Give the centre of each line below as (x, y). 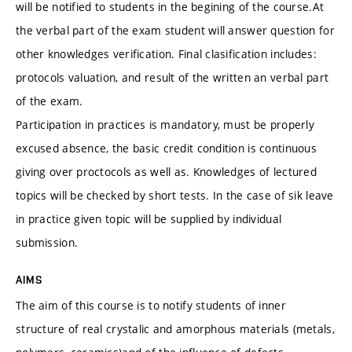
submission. (47, 243)
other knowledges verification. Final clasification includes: (166, 54)
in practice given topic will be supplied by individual (149, 219)
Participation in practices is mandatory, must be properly (165, 125)
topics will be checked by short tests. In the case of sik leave (175, 196)
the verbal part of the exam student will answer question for (175, 31)
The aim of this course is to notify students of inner (151, 306)
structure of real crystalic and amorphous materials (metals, (175, 329)
